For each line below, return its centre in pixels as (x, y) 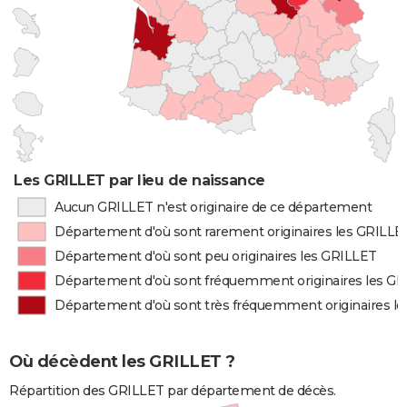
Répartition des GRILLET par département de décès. (173, 391)
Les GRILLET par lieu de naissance (139, 180)
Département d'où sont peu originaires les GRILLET (216, 256)
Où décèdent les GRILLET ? (122, 362)
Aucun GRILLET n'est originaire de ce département (213, 207)
